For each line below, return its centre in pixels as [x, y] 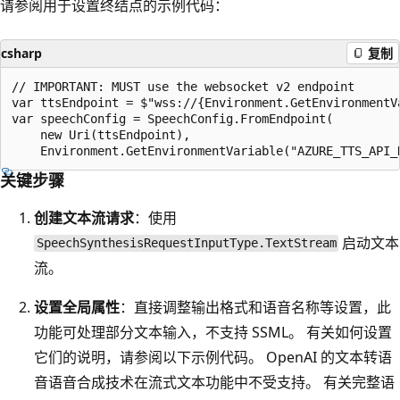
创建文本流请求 [84, 217]
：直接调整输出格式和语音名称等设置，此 [255, 307]
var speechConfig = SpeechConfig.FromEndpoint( [172, 118]
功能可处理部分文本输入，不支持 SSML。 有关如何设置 [213, 332]
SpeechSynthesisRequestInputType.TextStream [186, 243]
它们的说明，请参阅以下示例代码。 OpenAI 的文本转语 [213, 357]
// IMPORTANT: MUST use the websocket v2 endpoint [183, 86]
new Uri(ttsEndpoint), [101, 134]
